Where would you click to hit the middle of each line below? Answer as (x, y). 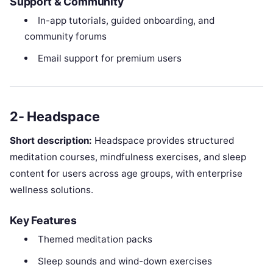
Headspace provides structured (163, 141)
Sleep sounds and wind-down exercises (125, 261)
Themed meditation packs (95, 239)
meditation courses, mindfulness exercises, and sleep (128, 157)
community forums (66, 36)
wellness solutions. (51, 190)
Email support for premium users (109, 58)
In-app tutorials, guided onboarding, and (126, 20)
